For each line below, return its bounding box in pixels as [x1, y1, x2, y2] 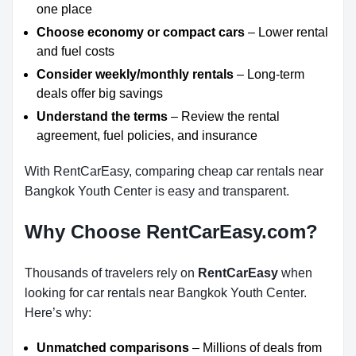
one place [37, 2, 92, 16]
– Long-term [234, 68, 304, 81]
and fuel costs [37, 44, 114, 58]
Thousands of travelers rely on [25, 266, 198, 280]
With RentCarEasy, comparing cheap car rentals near [25, 164, 323, 178]
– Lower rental [245, 25, 328, 39]
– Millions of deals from [189, 341, 322, 354]
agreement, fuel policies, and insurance [37, 129, 257, 142]
